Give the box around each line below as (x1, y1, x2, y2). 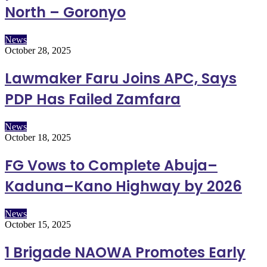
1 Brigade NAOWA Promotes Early (5, 242, 246, 262)
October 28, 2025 (5, 45, 71, 56)
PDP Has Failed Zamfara (5, 89, 181, 110)
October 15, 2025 (5, 219, 71, 229)
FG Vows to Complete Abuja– (5, 156, 218, 176)
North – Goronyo (5, 2, 126, 23)
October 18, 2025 (5, 132, 71, 143)
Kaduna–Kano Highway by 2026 (5, 176, 242, 197)
